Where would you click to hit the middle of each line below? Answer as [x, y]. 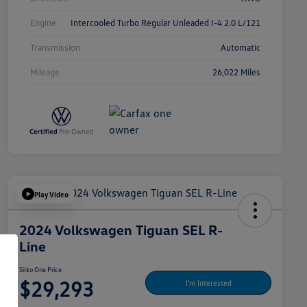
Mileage [45, 72]
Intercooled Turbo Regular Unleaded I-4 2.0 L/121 [165, 23]
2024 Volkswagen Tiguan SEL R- [121, 230]
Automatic [241, 48]
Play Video [51, 194]
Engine [43, 23]
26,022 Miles [236, 72]
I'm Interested [208, 282]
